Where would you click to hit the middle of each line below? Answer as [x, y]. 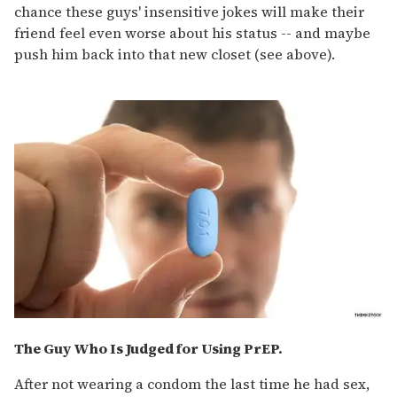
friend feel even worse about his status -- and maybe [192, 33]
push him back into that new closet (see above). [175, 54]
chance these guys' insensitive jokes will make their [189, 12]
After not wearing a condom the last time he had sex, [192, 384]
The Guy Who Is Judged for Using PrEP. [148, 349]
